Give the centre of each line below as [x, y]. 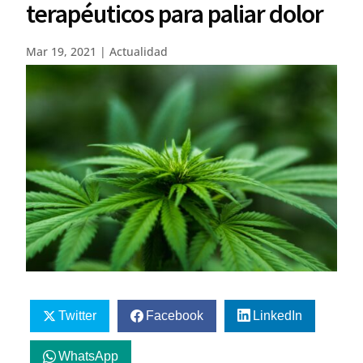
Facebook [175, 316]
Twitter [78, 316]
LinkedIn [277, 316]
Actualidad [139, 51]
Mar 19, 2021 [62, 51]
